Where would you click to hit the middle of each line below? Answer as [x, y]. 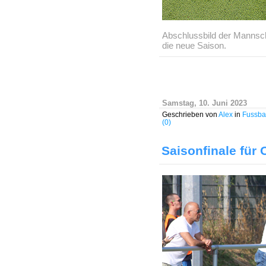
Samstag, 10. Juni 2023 [205, 103]
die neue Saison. [194, 45]
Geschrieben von [190, 114]
